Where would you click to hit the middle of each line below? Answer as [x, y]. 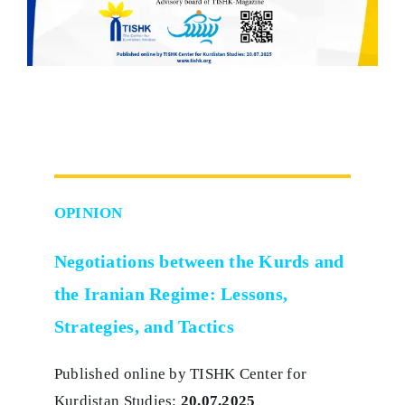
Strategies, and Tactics [144, 327]
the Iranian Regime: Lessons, [171, 294]
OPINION [88, 213]
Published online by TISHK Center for [180, 374]
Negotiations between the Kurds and [199, 262]
